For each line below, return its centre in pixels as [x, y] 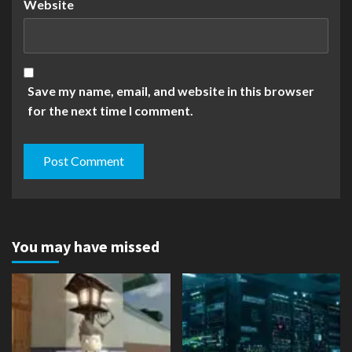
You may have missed [86, 246]
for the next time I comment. [110, 110]
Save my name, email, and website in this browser [171, 90]
